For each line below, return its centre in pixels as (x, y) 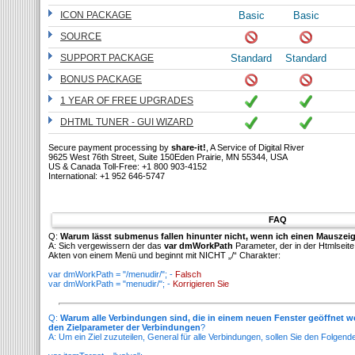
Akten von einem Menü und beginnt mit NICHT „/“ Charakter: (164, 255)
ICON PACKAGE (96, 15)
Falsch (188, 274)
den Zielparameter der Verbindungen (124, 327)
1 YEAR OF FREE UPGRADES (127, 101)
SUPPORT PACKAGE (107, 58)
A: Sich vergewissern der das (106, 246)
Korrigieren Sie (201, 284)
